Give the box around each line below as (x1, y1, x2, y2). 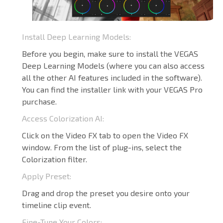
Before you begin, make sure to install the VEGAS (22, 49, 198, 59)
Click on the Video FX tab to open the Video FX (22, 130, 188, 140)
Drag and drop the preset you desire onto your (22, 188, 190, 198)
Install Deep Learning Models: (22, 32, 131, 42)
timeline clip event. (22, 200, 91, 210)
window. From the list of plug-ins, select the (22, 142, 182, 152)
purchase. (22, 97, 57, 107)
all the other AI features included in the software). (22, 73, 202, 83)
